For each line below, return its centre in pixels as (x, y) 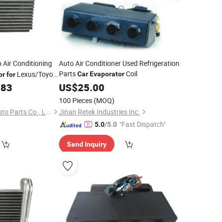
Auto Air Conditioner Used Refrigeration (119, 63)
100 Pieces (75, 100)
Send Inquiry (86, 144)
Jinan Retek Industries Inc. (99, 112)
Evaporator (107, 74)
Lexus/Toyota (37, 74)
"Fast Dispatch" (142, 124)
